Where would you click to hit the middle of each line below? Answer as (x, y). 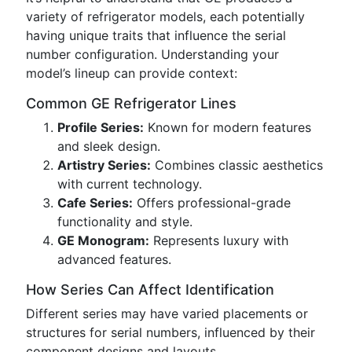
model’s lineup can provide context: (132, 73)
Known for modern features (227, 127)
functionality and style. (125, 222)
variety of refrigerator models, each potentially (165, 16)
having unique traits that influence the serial (156, 35)
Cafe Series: (95, 203)
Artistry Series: (104, 165)
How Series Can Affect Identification (150, 290)
